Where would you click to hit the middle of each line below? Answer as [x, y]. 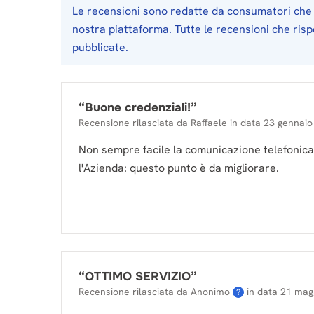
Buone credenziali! [138, 108]
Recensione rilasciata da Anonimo [154, 292]
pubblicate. [100, 47]
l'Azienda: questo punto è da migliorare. [179, 168]
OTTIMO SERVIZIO [138, 277]
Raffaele [209, 123]
